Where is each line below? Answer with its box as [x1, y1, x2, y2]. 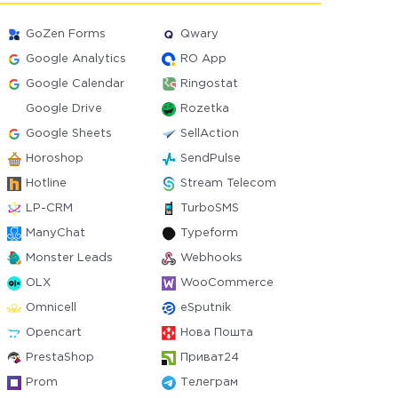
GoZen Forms [26, 29, 107, 39]
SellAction [179, 129, 239, 139]
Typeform [179, 228, 238, 238]
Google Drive [26, 104, 103, 114]
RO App [179, 54, 227, 64]
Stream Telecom [179, 179, 276, 188]
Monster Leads [26, 253, 114, 263]
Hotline [26, 179, 68, 188]
